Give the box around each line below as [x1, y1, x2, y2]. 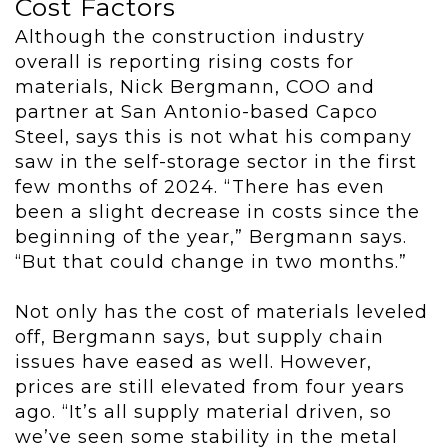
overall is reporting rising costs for [15, 51, 354, 74]
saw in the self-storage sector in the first [15, 151, 417, 174]
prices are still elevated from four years [15, 376, 405, 399]
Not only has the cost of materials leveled [15, 301, 428, 324]
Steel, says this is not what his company [15, 126, 412, 149]
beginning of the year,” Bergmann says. [15, 226, 407, 249]
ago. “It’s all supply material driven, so [15, 401, 392, 424]
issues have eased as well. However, [15, 351, 372, 374]
